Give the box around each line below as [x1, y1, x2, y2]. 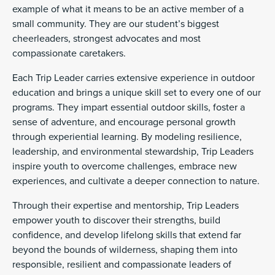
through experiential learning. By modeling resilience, [12, 130, 242, 143]
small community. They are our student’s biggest [12, 17, 219, 30]
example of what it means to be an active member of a [12, 2, 244, 15]
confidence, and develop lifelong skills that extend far [12, 228, 241, 241]
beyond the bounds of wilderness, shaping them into [12, 243, 238, 256]
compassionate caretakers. [12, 47, 128, 60]
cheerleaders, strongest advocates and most [12, 32, 201, 45]
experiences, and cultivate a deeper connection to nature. [12, 174, 262, 187]
